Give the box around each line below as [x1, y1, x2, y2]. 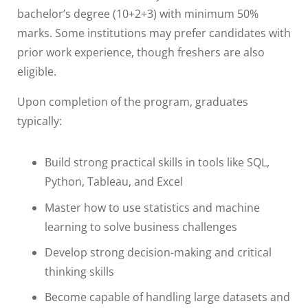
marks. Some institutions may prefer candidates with [17, 25, 291, 41]
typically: [17, 113, 62, 129]
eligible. [17, 64, 56, 80]
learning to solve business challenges [45, 219, 237, 235]
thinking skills [45, 264, 114, 280]
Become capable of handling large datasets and [45, 289, 290, 305]
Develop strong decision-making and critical [45, 245, 272, 261]
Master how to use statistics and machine [45, 200, 260, 216]
